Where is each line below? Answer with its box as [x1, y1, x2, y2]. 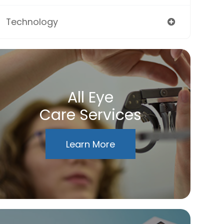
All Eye [67, 87, 113, 108]
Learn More [65, 137, 115, 150]
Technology [5, 15, 58, 28]
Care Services [39, 104, 141, 125]
